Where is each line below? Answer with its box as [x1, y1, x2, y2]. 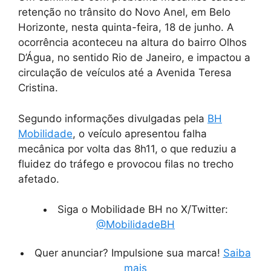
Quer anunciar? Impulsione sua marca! [34, 247, 223, 260]
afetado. [18, 172, 59, 185]
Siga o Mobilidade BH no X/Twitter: [57, 203, 228, 216]
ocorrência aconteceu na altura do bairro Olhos [18, 36, 247, 49]
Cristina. [18, 82, 58, 94]
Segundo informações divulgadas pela [18, 112, 207, 125]
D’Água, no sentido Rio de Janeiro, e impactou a [18, 51, 250, 64]
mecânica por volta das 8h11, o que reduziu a [18, 142, 237, 155]
